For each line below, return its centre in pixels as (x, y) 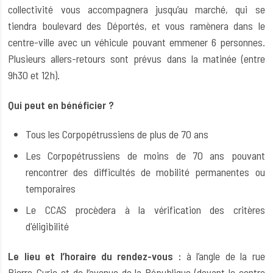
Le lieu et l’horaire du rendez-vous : (95, 256)
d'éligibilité (48, 226)
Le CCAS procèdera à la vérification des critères (145, 210)
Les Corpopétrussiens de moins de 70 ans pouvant (145, 156)
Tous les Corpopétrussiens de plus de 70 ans (117, 134)
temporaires (51, 189)
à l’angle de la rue (223, 256)
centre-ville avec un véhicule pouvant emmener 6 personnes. (136, 42)
